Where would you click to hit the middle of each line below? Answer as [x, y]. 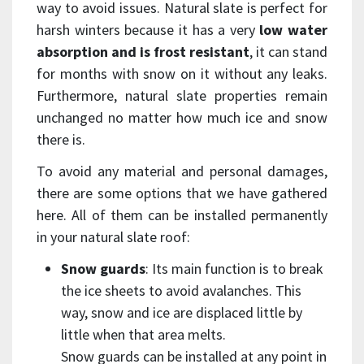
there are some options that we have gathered [182, 193]
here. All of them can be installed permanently [182, 215]
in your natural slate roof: [113, 237]
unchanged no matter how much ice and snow [182, 118]
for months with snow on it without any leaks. [182, 74]
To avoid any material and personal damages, [182, 171]
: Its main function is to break [234, 269]
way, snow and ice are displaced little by [182, 313]
